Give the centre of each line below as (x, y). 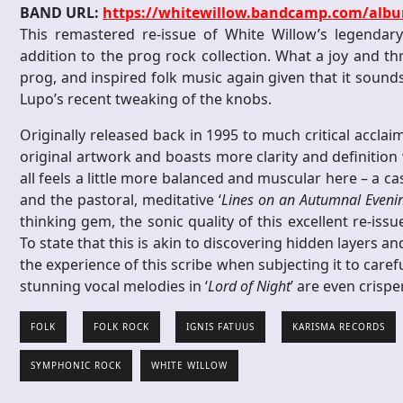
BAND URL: (61, 13)
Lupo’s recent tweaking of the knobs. (146, 99)
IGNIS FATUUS (221, 327)
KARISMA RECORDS (338, 327)
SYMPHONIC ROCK (76, 366)
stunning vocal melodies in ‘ (114, 287)
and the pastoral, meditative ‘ (121, 200)
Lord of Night (249, 287)
